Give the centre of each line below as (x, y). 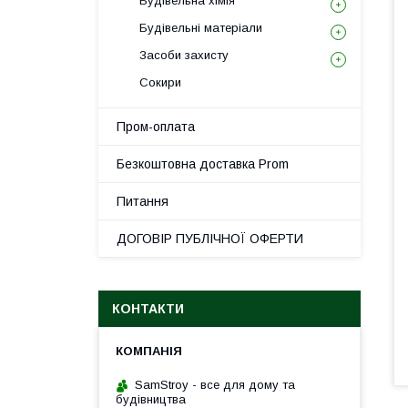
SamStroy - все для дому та (215, 385)
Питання (143, 201)
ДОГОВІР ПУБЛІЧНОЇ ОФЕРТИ (210, 239)
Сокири (160, 82)
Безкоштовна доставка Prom (203, 164)
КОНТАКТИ (148, 309)
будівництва (151, 399)
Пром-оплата (156, 127)
